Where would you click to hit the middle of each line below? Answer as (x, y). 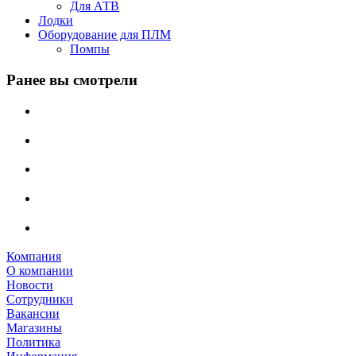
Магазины (34, 328)
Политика (33, 342)
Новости (30, 285)
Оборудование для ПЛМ (104, 35)
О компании (40, 271)
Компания (34, 257)
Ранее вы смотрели (72, 80)
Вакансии (33, 314)
